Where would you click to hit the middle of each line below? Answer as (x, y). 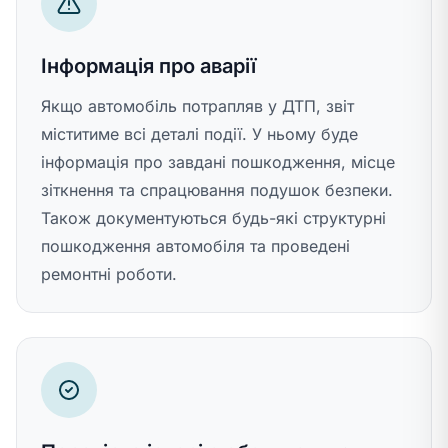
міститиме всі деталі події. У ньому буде (199, 134)
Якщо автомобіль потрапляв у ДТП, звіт (197, 106)
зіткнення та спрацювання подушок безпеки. (217, 190)
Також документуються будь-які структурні (213, 218)
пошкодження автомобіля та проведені (195, 246)
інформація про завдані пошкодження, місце (218, 162)
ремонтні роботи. (109, 274)
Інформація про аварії (148, 66)
